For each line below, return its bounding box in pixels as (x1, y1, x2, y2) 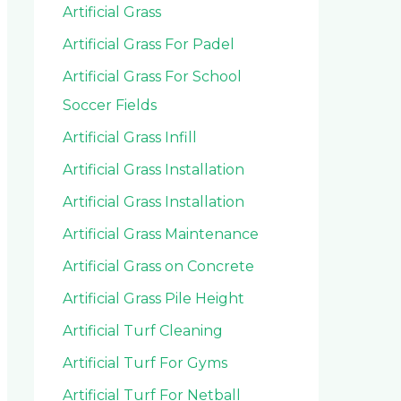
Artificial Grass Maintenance (63, 225, 259, 243)
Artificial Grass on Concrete (63, 257, 254, 275)
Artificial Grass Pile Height (63, 289, 244, 307)
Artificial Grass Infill (63, 128, 197, 146)
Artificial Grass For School (63, 67, 242, 85)
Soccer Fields (63, 96, 157, 114)
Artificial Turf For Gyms (63, 354, 227, 371)
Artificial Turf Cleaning (63, 321, 223, 339)
